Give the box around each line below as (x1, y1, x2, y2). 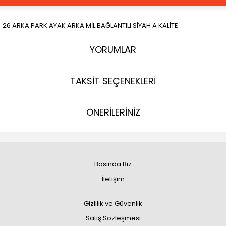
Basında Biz (94, 159, 132, 169)
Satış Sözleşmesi (85, 213, 141, 223)
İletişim (101, 174, 125, 184)
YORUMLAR (90, 43, 136, 56)
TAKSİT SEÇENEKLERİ (70, 75, 156, 87)
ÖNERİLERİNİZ (86, 106, 140, 119)
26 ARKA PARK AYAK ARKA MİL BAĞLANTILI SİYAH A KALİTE (3, 21, 178, 30)
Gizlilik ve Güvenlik (84, 199, 142, 208)
